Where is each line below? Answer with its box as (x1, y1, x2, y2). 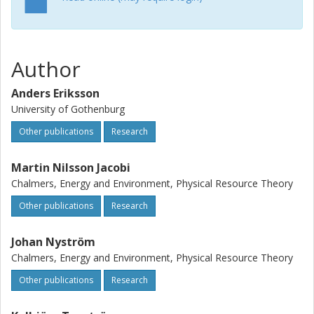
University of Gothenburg (11, 102, 125, 116)
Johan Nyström (11, 234, 95, 250)
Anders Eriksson (11, 86, 100, 101)
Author (11, 55, 81, 83)
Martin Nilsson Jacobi (11, 160, 130, 175)
